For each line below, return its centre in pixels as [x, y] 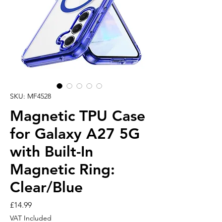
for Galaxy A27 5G [75, 134]
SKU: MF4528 [30, 96]
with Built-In [52, 151]
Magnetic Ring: [62, 169]
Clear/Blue [46, 187]
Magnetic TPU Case [78, 116]
